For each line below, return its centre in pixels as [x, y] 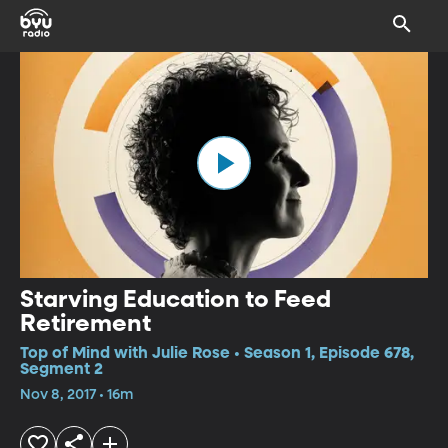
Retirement [85, 323]
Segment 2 [61, 369]
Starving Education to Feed [175, 299]
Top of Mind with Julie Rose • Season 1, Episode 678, [217, 353]
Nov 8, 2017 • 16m [76, 394]
